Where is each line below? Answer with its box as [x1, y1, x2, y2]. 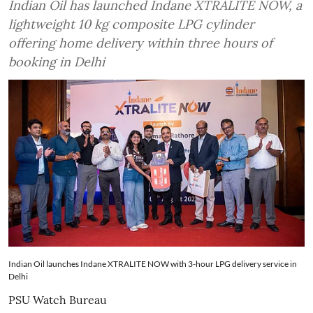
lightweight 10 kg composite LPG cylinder [8, 16, 254, 33]
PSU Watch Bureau [8, 292, 107, 307]
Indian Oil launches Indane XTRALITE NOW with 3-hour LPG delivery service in [8, 258, 297, 269]
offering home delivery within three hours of [8, 35, 272, 52]
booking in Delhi [8, 54, 105, 71]
